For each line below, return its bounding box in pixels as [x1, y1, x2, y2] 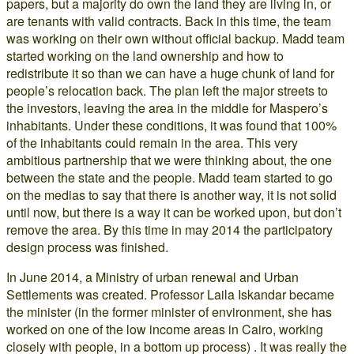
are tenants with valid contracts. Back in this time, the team [6, 12, 331, 30]
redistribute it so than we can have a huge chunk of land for [6, 64, 334, 82]
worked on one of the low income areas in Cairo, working [6, 320, 323, 338]
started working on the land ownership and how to [6, 47, 284, 65]
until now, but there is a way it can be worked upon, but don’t [6, 203, 341, 221]
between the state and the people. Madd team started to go [6, 168, 333, 186]
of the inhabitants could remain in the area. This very [6, 134, 298, 152]
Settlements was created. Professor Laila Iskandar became [6, 285, 334, 303]
